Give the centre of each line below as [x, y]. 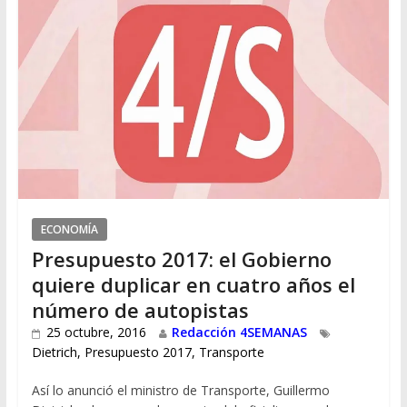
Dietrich [54, 352]
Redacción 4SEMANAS [239, 333]
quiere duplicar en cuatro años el [193, 285]
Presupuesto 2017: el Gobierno [181, 259]
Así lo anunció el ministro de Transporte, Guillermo [180, 391]
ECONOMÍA [69, 230]
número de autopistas [140, 310]
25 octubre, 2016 [96, 333]
